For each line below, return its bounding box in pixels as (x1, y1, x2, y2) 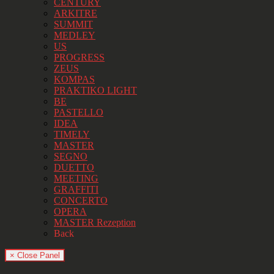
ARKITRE (54, 8, 97, 19)
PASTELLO (54, 107, 103, 118)
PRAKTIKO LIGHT (54, 85, 137, 96)
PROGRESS (54, 52, 105, 63)
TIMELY (54, 129, 90, 140)
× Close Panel (10, 251, 60, 261)
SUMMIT (54, 19, 93, 30)
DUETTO (54, 162, 94, 173)
